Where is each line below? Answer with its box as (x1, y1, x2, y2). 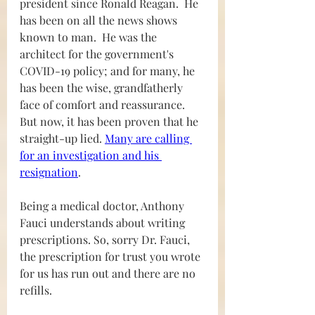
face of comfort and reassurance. (20, 97, 188, 112)
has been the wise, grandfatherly (20, 80, 186, 96)
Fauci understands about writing (20, 215, 188, 231)
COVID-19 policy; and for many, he (20, 63, 198, 79)
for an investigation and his (20, 148, 162, 163)
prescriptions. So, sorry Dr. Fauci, (20, 232, 193, 247)
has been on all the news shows (20, 13, 180, 28)
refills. (20, 283, 52, 298)
